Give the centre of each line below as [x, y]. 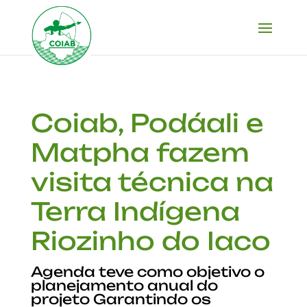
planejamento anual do [124, 285]
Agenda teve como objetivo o [147, 271]
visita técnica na [152, 182]
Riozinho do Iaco [150, 241]
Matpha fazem [140, 152]
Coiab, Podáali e [147, 123]
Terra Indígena [135, 211]
